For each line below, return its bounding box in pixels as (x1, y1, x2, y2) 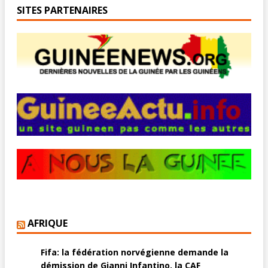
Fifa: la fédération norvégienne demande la (41, 246, 229, 258)
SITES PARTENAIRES (17, 4, 108, 17)
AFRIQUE (28, 217, 68, 230)
